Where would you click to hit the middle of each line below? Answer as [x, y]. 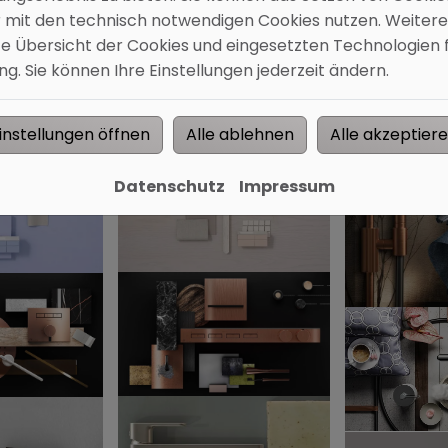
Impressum [286, 186]
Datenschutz [169, 186]
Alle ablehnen [240, 134]
